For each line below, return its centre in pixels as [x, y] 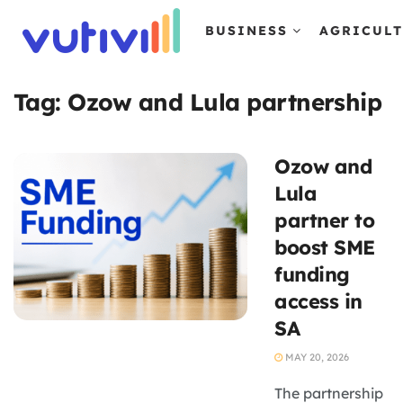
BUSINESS [246, 31]
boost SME [325, 247]
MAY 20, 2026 [316, 357]
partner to [325, 220]
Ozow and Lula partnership [225, 102]
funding [312, 274]
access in [319, 301]
